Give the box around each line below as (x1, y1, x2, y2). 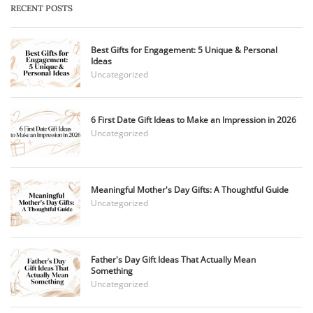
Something (91, 265, 133, 277)
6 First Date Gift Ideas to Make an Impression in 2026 (91, 114, 296, 126)
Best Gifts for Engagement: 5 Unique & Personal (91, 44, 277, 57)
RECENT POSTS (10, 3, 73, 14)
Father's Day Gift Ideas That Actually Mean (91, 254, 256, 266)
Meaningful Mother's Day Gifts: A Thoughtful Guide (91, 184, 289, 196)
